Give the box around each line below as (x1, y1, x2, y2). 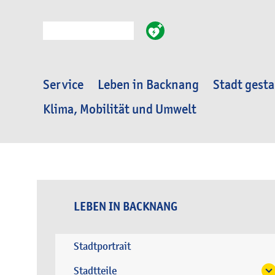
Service (43, 77, 83, 93)
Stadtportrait (74, 240, 131, 253)
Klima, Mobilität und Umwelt (43, 101, 196, 117)
